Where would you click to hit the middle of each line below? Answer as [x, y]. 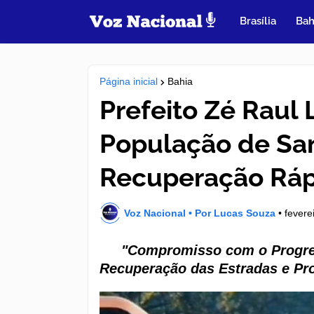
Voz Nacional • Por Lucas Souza [200, 213]
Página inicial [129, 81]
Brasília [258, 21]
